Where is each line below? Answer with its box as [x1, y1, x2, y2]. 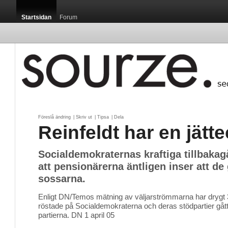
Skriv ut [76, 115, 92, 120]
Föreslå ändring [38, 115, 71, 120]
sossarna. [38, 173, 85, 184]
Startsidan [21, 14, 51, 21]
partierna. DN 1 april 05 [38, 211, 115, 219]
